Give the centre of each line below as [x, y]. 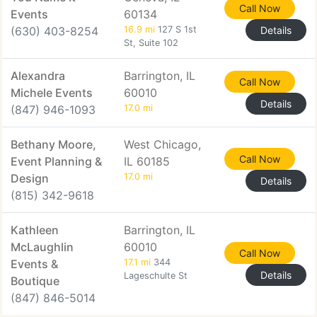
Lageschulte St [156, 276]
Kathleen [35, 230]
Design [30, 178]
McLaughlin [42, 247]
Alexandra [38, 76]
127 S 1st [176, 29]
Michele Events [52, 93]
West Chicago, [162, 144]
